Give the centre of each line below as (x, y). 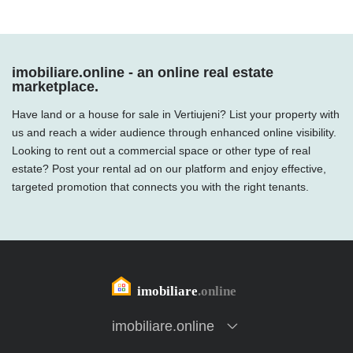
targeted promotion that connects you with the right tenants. (160, 187)
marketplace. (55, 87)
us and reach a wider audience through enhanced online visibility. (174, 132)
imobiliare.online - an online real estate (143, 72)
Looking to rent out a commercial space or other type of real (161, 150)
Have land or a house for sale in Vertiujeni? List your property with (176, 114)
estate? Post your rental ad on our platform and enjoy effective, (169, 169)
